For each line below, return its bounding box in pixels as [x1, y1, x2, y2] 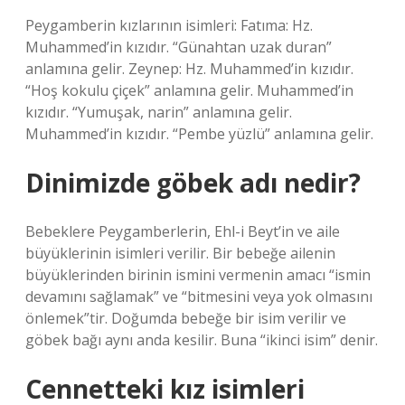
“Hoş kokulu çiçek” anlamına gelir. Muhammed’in [25, 80, 353, 100]
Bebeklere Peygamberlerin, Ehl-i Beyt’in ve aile [25, 221, 340, 241]
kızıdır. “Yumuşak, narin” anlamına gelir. [25, 102, 292, 122]
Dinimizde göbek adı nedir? [25, 165, 361, 200]
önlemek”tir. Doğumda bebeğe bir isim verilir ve [25, 308, 346, 328]
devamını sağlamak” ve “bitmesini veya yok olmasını [25, 287, 372, 306]
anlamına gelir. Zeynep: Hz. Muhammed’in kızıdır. [25, 59, 353, 79]
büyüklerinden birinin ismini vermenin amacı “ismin [25, 265, 371, 285]
